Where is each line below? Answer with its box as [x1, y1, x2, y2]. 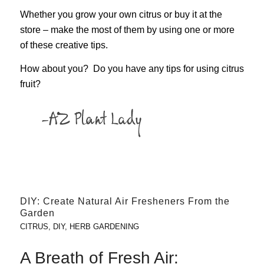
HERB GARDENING [69, 222, 139, 232]
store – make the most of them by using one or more [19, 25, 235, 35]
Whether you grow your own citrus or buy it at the [19, 9, 222, 20]
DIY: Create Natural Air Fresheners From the [19, 196, 230, 207]
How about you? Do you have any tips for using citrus [19, 63, 244, 74]
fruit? [19, 78, 45, 89]
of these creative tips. [19, 40, 108, 51]
